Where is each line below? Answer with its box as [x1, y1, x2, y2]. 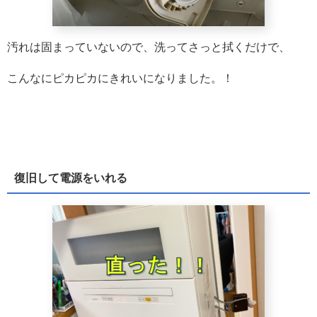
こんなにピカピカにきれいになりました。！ [7, 72, 234, 85]
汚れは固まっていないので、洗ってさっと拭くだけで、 [7, 41, 290, 54]
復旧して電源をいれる [13, 172, 127, 185]
